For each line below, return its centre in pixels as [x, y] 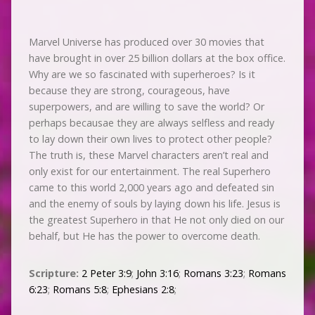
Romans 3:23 [213, 273]
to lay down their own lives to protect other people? [150, 139]
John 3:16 [157, 273]
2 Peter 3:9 [106, 273]
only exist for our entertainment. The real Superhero [149, 171]
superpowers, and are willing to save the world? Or [146, 106]
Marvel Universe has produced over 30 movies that [146, 41]
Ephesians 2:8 [143, 289]
